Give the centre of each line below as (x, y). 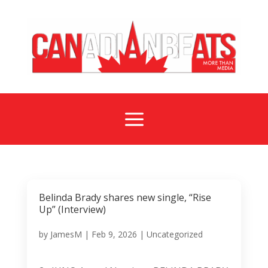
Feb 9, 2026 (114, 234)
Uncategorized (174, 234)
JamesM (66, 234)
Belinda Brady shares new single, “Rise (125, 197)
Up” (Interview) (72, 209)
